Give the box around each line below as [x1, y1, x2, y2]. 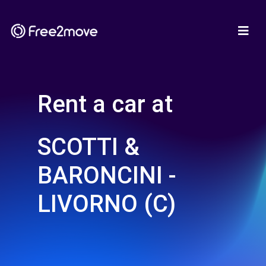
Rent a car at [37, 90, 173, 118]
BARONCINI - [37, 161, 176, 189]
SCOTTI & [37, 133, 140, 161]
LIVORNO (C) [37, 190, 176, 218]
